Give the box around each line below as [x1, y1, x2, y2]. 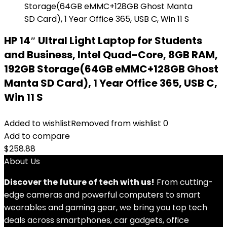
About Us [4, 156, 40, 167]
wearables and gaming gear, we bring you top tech [4, 202, 207, 213]
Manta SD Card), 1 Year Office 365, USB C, [4, 76, 217, 90]
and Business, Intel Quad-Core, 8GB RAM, [4, 48, 218, 62]
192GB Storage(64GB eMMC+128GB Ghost [4, 62, 218, 76]
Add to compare [4, 130, 70, 142]
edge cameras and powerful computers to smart [4, 189, 201, 201]
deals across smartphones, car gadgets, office [4, 214, 189, 226]
